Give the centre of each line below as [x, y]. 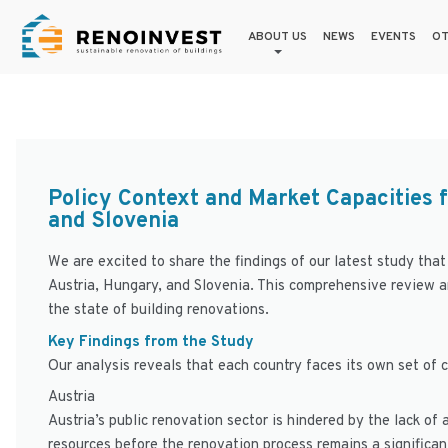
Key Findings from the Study [151, 342]
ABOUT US [277, 37]
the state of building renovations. [158, 310]
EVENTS [393, 37]
